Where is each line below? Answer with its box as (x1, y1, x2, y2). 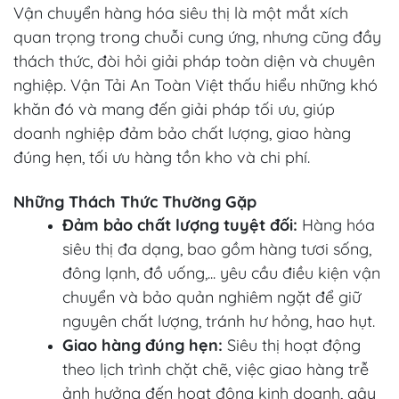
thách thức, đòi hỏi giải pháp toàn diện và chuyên (13, 50, 375, 71)
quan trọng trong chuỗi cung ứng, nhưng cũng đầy (13, 26, 381, 47)
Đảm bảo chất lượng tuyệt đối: (62, 214, 297, 235)
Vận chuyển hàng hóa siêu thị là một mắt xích (13, 2, 348, 23)
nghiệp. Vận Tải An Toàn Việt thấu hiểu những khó (13, 74, 378, 95)
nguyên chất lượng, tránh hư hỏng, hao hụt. (62, 310, 375, 331)
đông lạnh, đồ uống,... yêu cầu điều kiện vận (62, 262, 380, 283)
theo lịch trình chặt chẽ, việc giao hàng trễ (62, 358, 369, 379)
